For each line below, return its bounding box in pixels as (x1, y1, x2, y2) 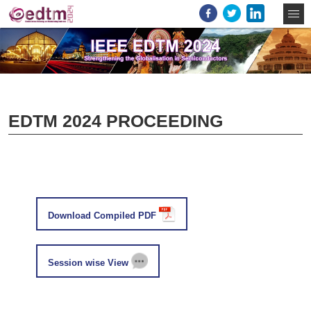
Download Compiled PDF (48, 210, 159, 221)
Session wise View (48, 257, 131, 268)
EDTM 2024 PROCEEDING (8, 110, 223, 131)
